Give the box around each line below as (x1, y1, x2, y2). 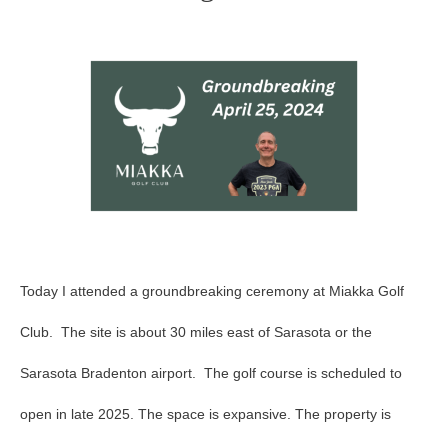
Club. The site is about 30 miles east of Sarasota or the (20, 325, 372, 341)
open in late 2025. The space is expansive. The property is (20, 407, 391, 423)
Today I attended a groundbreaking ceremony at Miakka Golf (20, 284, 404, 300)
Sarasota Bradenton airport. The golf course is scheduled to (20, 366, 402, 382)
